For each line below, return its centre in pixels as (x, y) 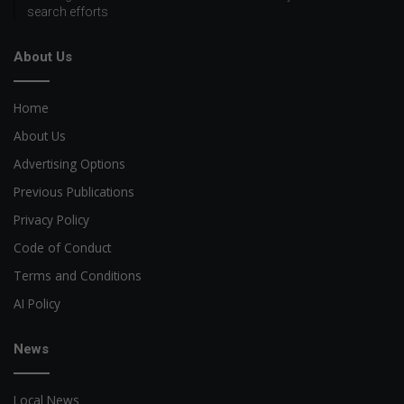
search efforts (68, 11)
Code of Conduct (62, 247)
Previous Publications (74, 191)
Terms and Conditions (78, 275)
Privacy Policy (51, 219)
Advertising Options (69, 163)
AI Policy (37, 303)
